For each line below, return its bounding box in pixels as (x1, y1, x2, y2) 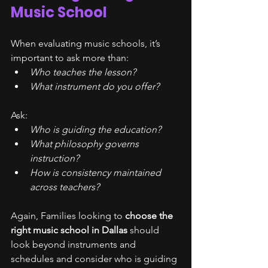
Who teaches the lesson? (30, 66, 136, 78)
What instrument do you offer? (30, 81, 159, 92)
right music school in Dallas (11, 224, 127, 236)
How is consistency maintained (30, 167, 163, 178)
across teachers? (30, 181, 99, 193)
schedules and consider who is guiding (11, 253, 179, 264)
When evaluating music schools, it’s (11, 38, 163, 49)
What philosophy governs (30, 138, 141, 150)
